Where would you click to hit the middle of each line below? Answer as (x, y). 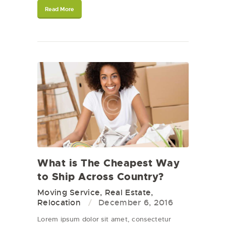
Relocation (59, 202)
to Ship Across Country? (101, 176)
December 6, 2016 (136, 202)
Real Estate (128, 192)
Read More (60, 9)
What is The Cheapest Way (108, 163)
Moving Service (69, 192)
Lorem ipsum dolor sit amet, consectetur (104, 219)
